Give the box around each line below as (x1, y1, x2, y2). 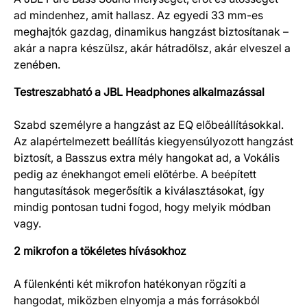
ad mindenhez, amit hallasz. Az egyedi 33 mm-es (14, 8, 263, 22)
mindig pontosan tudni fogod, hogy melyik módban (14, 200, 271, 214)
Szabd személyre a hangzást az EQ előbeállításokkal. (14, 118, 284, 132)
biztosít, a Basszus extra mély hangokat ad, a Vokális (14, 151, 280, 164)
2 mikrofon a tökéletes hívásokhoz (14, 244, 186, 258)
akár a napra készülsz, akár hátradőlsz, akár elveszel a (14, 41, 291, 55)
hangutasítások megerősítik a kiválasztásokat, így (14, 184, 265, 197)
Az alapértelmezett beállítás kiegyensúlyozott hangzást (14, 134, 293, 148)
